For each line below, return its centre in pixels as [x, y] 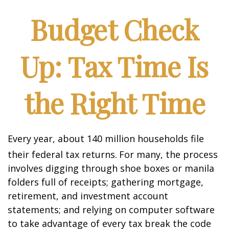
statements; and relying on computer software [111, 210]
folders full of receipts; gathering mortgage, [106, 182]
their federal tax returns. [62, 154]
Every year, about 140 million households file [106, 139]
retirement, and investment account [88, 196]
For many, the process [168, 154]
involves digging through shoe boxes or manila [111, 168]
